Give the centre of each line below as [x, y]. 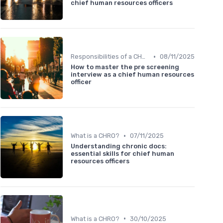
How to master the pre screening [125, 67]
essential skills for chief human [122, 154]
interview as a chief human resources [132, 75]
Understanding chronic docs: [119, 146]
